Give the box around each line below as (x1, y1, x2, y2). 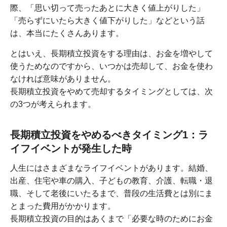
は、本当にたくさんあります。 (10, 29, 124, 38)
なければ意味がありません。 (10, 74, 116, 84)
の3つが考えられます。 (10, 100, 96, 109)
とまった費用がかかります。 (10, 202, 116, 211)
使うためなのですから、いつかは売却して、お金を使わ (10, 62, 213, 71)
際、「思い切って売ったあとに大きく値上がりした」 (10, 4, 205, 13)
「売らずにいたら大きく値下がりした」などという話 (10, 16, 205, 25)
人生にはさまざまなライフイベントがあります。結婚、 (10, 164, 213, 173)
